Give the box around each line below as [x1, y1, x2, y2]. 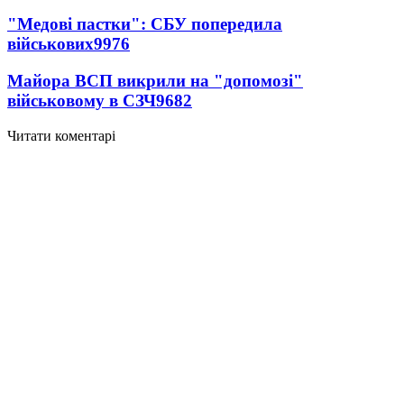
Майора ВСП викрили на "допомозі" [7, 70, 303, 90]
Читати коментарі [7, 127, 115, 143]
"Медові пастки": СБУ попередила [7, 14, 282, 34]
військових [7, 34, 94, 54]
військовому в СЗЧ [7, 90, 156, 110]
